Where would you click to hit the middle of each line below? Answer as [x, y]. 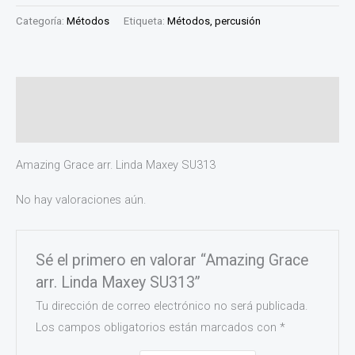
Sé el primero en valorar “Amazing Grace [172, 260]
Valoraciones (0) [59, 126]
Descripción [46, 93]
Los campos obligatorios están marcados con [158, 328]
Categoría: [41, 21]
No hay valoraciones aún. [81, 200]
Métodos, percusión [214, 21]
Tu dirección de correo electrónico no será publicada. [172, 306]
